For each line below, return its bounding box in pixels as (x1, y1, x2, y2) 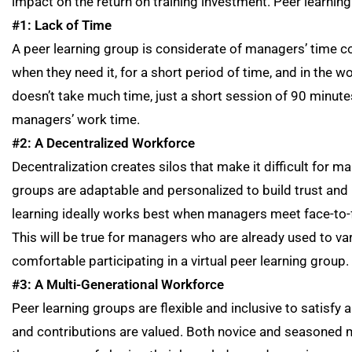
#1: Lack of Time (12, 17, 112, 33)
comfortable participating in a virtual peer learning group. (12, 253, 349, 269)
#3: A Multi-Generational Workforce (12, 277, 224, 292)
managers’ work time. (12, 112, 140, 127)
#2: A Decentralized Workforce (12, 135, 195, 151)
